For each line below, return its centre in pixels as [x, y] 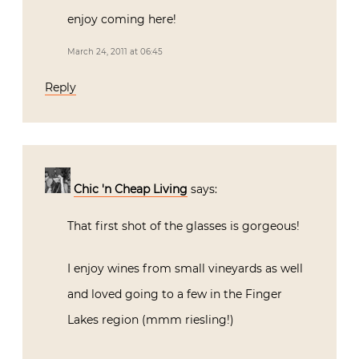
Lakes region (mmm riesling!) [151, 319]
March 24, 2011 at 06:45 [115, 51]
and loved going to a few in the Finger [175, 294]
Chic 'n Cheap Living [131, 189]
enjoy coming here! [122, 19]
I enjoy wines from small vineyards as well [185, 268]
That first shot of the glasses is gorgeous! [184, 226]
